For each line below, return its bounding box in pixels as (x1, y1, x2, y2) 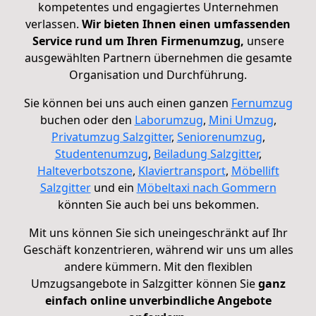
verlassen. (25, 16, 82, 32)
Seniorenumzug (176, 129, 262, 145)
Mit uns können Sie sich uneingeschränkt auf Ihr (28, 225, 288, 241)
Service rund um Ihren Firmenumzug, (32, 33, 244, 49)
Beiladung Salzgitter (153, 146, 259, 162)
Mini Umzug (208, 112, 274, 128)
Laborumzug (134, 112, 203, 128)
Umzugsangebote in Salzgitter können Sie (30, 276, 258, 292)
